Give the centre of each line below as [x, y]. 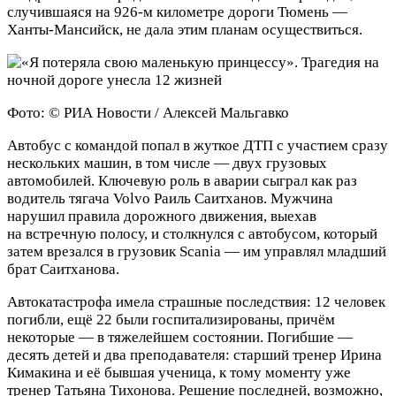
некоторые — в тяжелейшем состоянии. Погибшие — [180, 338]
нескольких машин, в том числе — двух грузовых [167, 164]
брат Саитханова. [63, 270]
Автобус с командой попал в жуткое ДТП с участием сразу [198, 146]
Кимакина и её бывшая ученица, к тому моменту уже [179, 373]
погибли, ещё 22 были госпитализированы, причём [171, 320]
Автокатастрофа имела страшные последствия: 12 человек [196, 302]
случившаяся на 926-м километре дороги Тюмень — [177, 12]
